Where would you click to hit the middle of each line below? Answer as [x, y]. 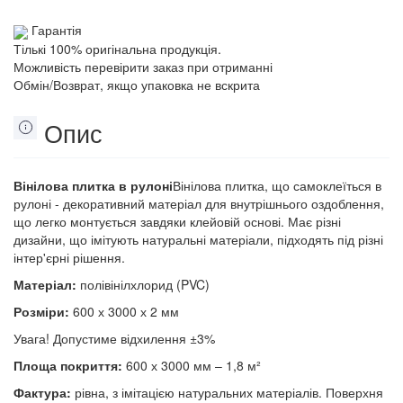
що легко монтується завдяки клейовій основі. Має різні [177, 221]
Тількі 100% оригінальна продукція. [117, 48]
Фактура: [42, 392]
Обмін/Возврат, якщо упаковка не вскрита [137, 84]
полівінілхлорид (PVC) [145, 284]
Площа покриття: [70, 365]
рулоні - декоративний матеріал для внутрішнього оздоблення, [199, 203]
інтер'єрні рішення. [69, 257]
